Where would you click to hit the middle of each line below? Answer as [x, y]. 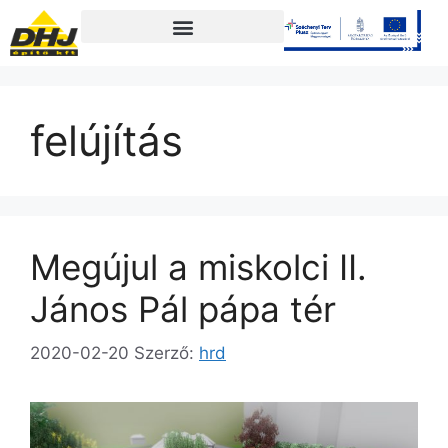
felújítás [106, 140]
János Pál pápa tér [183, 308]
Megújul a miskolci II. [198, 266]
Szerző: [166, 353]
